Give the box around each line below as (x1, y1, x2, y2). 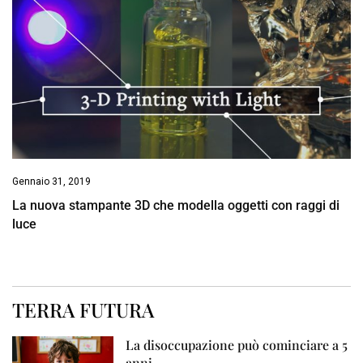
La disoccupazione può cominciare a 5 (126, 335, 348, 353)
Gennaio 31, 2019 (12, 175, 91, 187)
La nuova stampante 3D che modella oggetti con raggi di (12, 197, 340, 213)
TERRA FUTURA (12, 296, 154, 322)
